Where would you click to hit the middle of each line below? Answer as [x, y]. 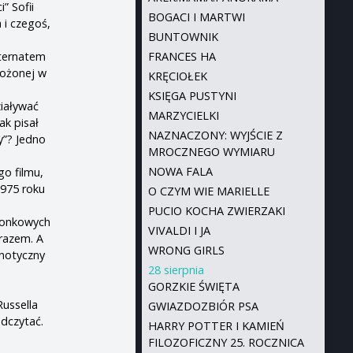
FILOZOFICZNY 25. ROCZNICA [226, 342]
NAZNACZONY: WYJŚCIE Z [215, 135]
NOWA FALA [180, 171]
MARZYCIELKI [183, 115]
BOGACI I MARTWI [196, 17]
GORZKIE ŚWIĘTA [193, 286]
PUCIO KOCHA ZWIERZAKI [216, 211]
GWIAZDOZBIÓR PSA [203, 306]
